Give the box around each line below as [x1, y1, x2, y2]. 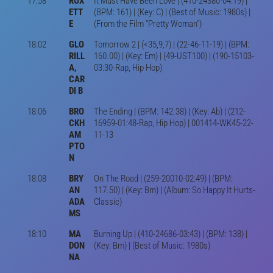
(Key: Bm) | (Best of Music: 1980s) [93, 239, 210, 251]
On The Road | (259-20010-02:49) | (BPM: [93, 172, 233, 184]
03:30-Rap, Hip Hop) [93, 62, 162, 73]
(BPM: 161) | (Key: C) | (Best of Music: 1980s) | [93, 6, 250, 18]
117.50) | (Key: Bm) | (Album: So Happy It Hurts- [93, 184, 255, 196]
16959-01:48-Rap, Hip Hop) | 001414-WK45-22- [93, 117, 253, 129]
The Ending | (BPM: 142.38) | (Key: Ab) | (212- [93, 105, 246, 117]
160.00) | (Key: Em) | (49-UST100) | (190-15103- [93, 50, 254, 62]
